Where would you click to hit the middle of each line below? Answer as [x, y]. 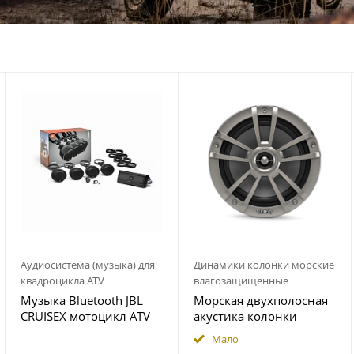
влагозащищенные [241, 281]
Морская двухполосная [261, 300]
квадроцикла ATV [62, 281]
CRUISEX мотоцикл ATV [85, 316]
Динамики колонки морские [264, 265]
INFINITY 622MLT [241, 332]
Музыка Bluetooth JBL [82, 300]
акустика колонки [245, 316]
